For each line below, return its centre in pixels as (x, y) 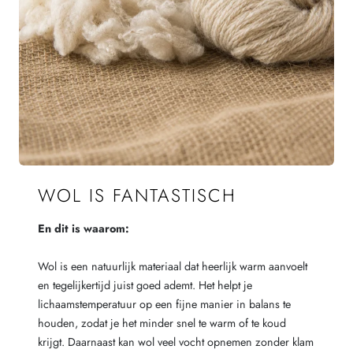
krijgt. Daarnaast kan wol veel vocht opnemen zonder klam (175, 342)
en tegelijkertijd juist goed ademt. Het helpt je (145, 285)
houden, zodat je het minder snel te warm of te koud (162, 323)
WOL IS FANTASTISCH (137, 195)
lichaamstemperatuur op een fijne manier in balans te (164, 304)
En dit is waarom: (83, 228)
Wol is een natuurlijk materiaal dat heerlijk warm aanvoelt (172, 266)
